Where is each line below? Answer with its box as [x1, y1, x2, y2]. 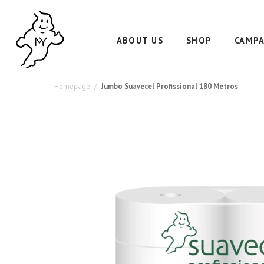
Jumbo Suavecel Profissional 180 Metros [101, 81, 239, 91]
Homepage [54, 81, 90, 91]
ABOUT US [116, 34, 164, 46]
